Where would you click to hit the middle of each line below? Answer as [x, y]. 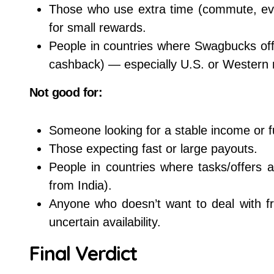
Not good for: [66, 92]
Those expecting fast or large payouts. [153, 149]
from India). [80, 185]
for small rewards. [98, 28]
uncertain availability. [105, 222]
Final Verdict [83, 253]
